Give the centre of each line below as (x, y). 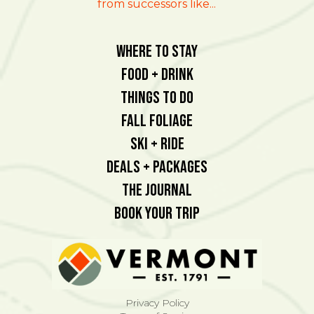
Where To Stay (157, 51)
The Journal (157, 190)
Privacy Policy (157, 302)
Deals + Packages (157, 167)
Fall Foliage (157, 121)
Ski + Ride (157, 144)
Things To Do (157, 97)
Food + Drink (157, 74)
